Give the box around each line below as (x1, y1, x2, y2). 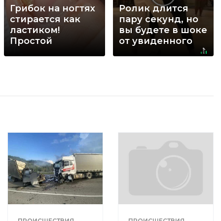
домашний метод (10, 46, 97, 57)
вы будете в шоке (118, 24, 207, 36)
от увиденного (118, 35, 192, 46)
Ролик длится (118, 2, 188, 14)
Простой (10, 35, 52, 46)
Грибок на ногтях (10, 2, 95, 14)
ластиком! (10, 24, 60, 36)
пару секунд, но (118, 13, 198, 25)
